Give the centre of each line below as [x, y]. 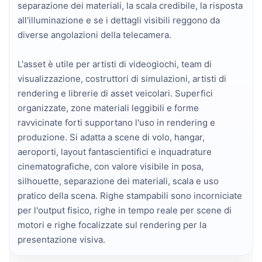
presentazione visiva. [61, 239]
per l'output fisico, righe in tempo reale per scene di [125, 210]
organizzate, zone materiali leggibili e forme [108, 108]
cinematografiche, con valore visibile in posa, [111, 166]
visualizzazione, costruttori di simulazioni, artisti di [122, 78]
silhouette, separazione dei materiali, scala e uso [118, 181]
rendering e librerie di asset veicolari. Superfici [115, 93]
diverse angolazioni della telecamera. [94, 35]
